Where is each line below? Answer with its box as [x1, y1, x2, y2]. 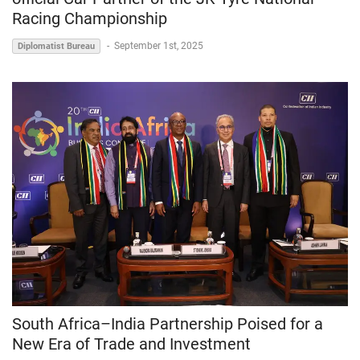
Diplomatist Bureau [18, 41, 95, 52]
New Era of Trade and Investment [12, 333, 251, 354]
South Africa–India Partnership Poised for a [12, 313, 323, 333]
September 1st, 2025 [114, 40, 203, 52]
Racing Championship [12, 9, 167, 29]
